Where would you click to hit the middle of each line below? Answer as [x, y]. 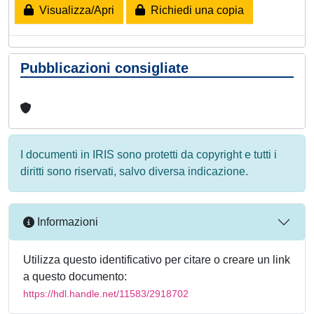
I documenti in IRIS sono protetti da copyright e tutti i [149, 154]
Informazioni [66, 222]
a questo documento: [75, 276]
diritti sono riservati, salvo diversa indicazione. [134, 171]
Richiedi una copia [194, 10]
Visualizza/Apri [74, 10]
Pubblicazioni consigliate [104, 68]
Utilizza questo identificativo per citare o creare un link [157, 259]
